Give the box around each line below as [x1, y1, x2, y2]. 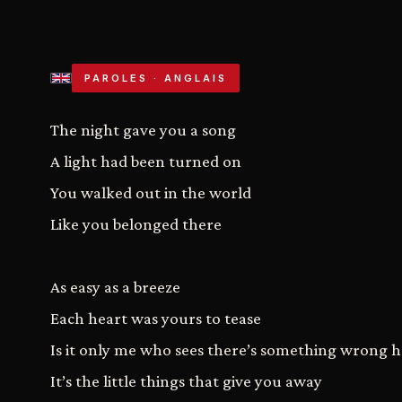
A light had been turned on [50, 152, 241, 171]
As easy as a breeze [50, 277, 180, 297]
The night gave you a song [50, 120, 236, 140]
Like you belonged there [50, 214, 222, 234]
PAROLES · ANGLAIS [84, 72, 227, 85]
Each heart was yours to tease [50, 309, 261, 328]
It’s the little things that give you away [50, 371, 322, 391]
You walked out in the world [50, 183, 251, 203]
